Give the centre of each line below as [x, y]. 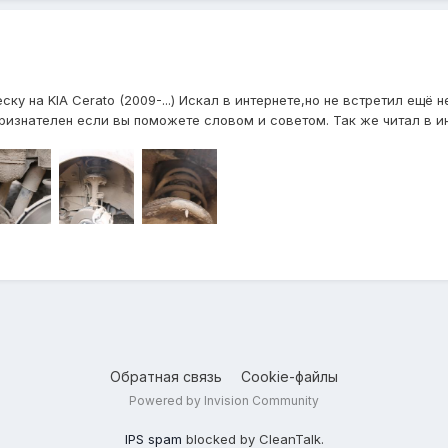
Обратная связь [166, 376]
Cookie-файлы [289, 376]
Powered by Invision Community [224, 400]
